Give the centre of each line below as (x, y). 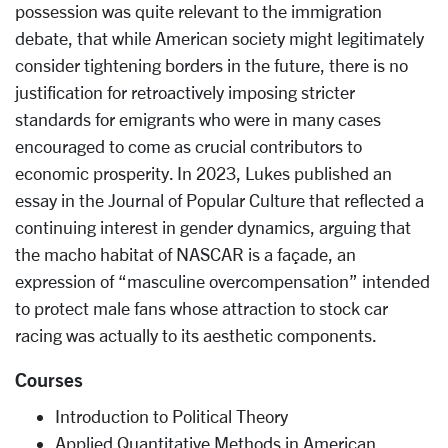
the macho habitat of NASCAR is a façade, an (185, 254)
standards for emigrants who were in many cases (198, 119)
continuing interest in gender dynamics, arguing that (213, 227)
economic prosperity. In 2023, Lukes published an (203, 173)
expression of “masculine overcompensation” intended (222, 281)
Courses (49, 379)
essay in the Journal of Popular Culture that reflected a (219, 200)
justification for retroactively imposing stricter (185, 92)
